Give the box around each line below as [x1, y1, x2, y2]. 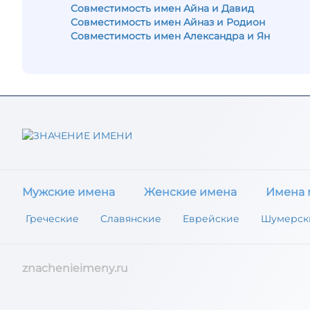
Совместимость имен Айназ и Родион [71, 16, 265, 28]
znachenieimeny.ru [22, 262, 128, 275]
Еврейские [183, 212, 239, 226]
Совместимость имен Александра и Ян [71, 30, 270, 42]
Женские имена [144, 185, 237, 199]
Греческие [26, 212, 79, 226]
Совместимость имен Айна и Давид [71, 2, 254, 15]
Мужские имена [22, 185, 115, 199]
